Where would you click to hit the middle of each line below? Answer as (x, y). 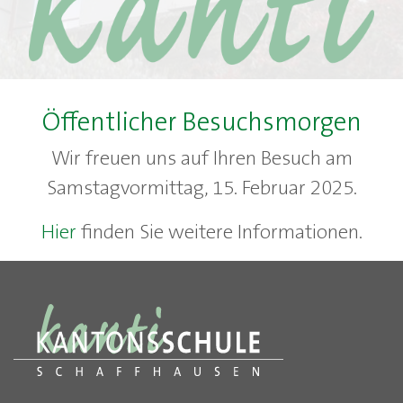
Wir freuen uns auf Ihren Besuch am (201, 158)
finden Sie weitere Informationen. (219, 232)
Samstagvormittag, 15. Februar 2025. (201, 188)
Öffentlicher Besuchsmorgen (201, 122)
